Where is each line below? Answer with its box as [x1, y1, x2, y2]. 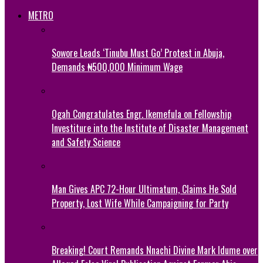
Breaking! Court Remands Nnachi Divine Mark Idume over [52, 242, 258, 257]
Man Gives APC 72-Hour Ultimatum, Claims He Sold [52, 181, 237, 196]
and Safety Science [52, 134, 120, 149]
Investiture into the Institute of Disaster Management [52, 120, 248, 135]
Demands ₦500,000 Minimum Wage [52, 59, 183, 74]
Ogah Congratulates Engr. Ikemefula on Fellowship [52, 106, 231, 121]
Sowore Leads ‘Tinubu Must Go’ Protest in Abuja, [52, 45, 224, 60]
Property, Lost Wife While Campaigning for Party [52, 195, 228, 210]
